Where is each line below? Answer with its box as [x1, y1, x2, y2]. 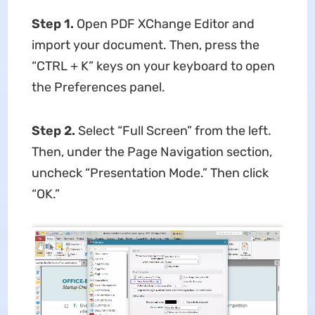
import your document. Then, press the [31, 37, 259, 53]
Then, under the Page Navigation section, [31, 144, 272, 160]
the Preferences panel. [31, 79, 165, 95]
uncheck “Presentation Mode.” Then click [31, 165, 269, 181]
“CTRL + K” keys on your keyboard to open [31, 58, 275, 74]
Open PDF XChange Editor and [76, 16, 255, 32]
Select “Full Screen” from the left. [77, 123, 271, 139]
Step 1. [31, 16, 77, 32]
